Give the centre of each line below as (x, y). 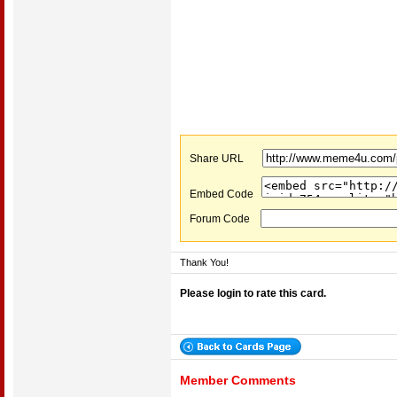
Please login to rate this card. (253, 293)
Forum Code (225, 219)
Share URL (226, 159)
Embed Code (226, 194)
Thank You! (204, 262)
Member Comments (238, 380)
